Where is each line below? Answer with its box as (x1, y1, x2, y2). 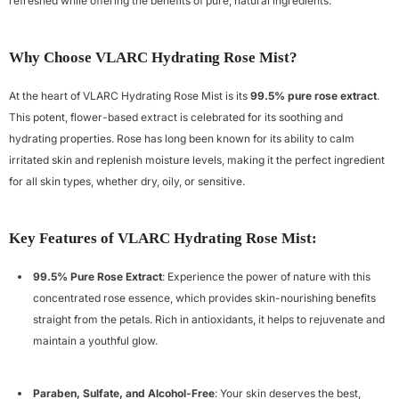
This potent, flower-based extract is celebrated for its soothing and (9, 110, 343, 124)
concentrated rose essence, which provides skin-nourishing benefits (33, 291, 376, 305)
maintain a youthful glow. (33, 334, 158, 347)
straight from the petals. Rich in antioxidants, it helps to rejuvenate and (33, 313, 385, 326)
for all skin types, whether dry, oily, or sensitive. (9, 175, 245, 188)
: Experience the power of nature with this (162, 270, 370, 283)
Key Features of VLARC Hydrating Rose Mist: (9, 230, 317, 247)
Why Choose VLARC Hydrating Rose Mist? (9, 49, 297, 66)
